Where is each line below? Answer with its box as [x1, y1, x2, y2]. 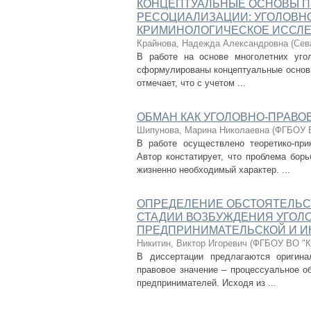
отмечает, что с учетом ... [137, 78, 246, 88]
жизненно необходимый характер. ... [137, 165, 290, 175]
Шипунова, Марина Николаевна [137, 125, 269, 135]
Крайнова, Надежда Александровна [137, 38, 288, 49]
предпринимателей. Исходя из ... [137, 278, 276, 288]
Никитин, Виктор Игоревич [137, 238, 247, 249]
